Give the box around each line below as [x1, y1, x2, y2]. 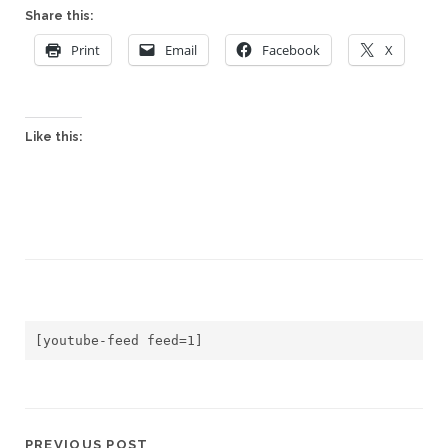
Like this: [24, 130, 82, 144]
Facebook [261, 41, 320, 59]
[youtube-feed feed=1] [34, 332, 203, 348]
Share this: [24, 9, 93, 23]
